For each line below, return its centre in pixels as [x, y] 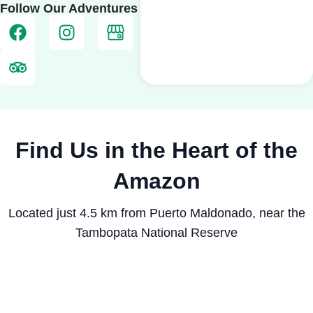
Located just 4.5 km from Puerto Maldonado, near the [156, 213]
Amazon [156, 181]
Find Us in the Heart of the [156, 150]
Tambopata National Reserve [156, 232]
